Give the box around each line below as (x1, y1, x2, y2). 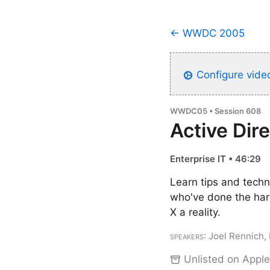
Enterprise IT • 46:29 (170, 153, 261, 165)
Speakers (170, 230, 204, 242)
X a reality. (170, 206, 221, 218)
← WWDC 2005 (170, 27, 245, 39)
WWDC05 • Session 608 (170, 106, 261, 116)
